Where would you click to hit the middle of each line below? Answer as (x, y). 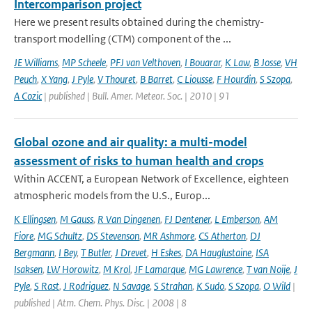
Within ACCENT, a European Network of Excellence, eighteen (151, 179)
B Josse (267, 62)
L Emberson (237, 219)
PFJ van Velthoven (145, 62)
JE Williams (36, 62)
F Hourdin (236, 79)
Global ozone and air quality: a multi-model (131, 142)
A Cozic (28, 96)
